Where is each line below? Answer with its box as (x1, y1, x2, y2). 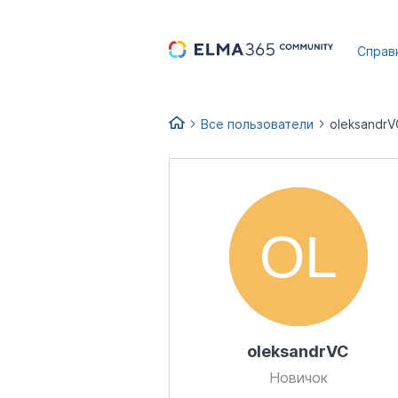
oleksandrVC (247, 342, 349, 361)
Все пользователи (200, 116, 314, 131)
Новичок (268, 369, 328, 386)
